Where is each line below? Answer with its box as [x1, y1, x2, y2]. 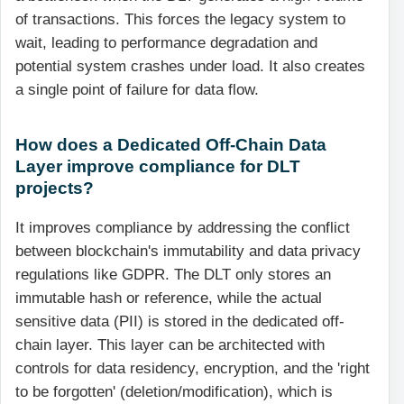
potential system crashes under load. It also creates [15, 58, 365, 76]
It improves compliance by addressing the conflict [15, 218, 350, 236]
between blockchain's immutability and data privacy [15, 242, 361, 260]
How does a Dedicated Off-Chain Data [15, 134, 326, 155]
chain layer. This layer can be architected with [15, 335, 325, 353]
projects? [15, 178, 94, 198]
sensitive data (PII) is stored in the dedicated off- [15, 312, 344, 330]
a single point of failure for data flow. [15, 81, 259, 99]
